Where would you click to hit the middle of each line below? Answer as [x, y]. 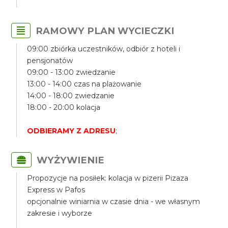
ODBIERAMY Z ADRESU [72, 131]
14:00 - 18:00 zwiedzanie [71, 96]
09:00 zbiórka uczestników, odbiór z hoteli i [104, 49]
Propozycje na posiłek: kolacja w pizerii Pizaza [108, 178]
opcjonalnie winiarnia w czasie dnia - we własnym [114, 202]
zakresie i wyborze [60, 213]
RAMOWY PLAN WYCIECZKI [105, 31]
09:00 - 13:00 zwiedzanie [72, 72]
